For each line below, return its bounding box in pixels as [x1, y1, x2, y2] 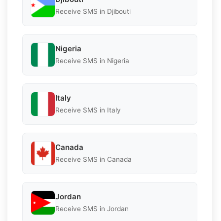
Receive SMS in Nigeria [55, 57, 129, 65]
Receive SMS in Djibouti [55, 7, 131, 16]
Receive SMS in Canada [55, 155, 132, 164]
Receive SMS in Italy [55, 106, 121, 114]
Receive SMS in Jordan [55, 205, 129, 213]
